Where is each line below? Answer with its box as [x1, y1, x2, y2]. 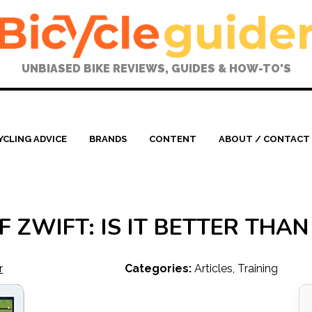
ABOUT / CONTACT [219, 133, 310, 144]
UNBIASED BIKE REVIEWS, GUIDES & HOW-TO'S [21, 62, 291, 75]
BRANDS [89, 133, 127, 144]
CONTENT [149, 133, 196, 144]
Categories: [124, 262, 194, 276]
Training [237, 262, 278, 276]
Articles [194, 262, 233, 276]
